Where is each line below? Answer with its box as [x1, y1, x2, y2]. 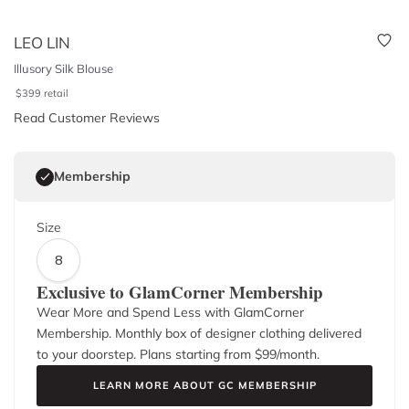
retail [44, 87, 69, 100]
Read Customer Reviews [14, 110, 160, 126]
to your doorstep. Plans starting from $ [37, 346, 262, 362]
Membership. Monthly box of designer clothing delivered [37, 325, 362, 341]
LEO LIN [14, 33, 70, 52]
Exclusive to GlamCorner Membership [37, 279, 323, 304]
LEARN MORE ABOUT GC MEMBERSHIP [92, 379, 317, 392]
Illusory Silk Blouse [14, 61, 113, 76]
